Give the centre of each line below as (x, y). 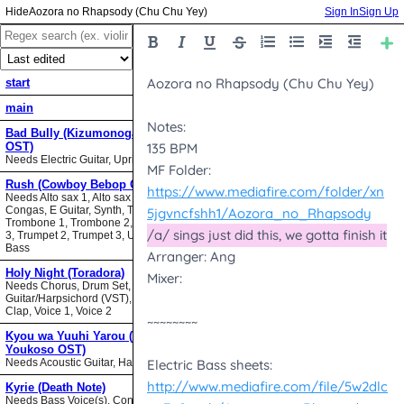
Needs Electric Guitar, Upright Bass (91, 160)
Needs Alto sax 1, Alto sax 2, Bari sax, (96, 198)
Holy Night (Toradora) (65, 273)
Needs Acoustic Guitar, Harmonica (89, 363)
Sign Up (379, 12)
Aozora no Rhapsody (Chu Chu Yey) (118, 12)
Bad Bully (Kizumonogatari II (86, 133)
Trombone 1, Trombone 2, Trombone (96, 223)
